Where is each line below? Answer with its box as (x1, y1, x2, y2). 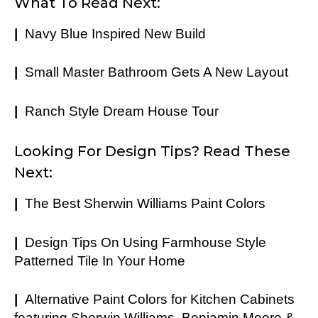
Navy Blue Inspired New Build (25, 26, 206, 41)
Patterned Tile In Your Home (14, 253, 185, 268)
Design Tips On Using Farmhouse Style (25, 234, 266, 250)
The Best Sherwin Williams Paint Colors (25, 196, 265, 212)
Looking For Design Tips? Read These (14, 143, 290, 160)
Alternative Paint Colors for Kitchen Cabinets (25, 292, 295, 307)
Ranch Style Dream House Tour (25, 103, 219, 119)
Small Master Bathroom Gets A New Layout (25, 65, 288, 80)
